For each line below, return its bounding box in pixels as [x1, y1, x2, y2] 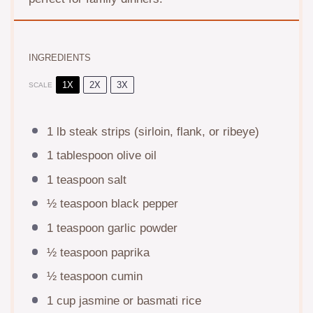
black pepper [107, 197, 178, 211]
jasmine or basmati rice [75, 293, 201, 307]
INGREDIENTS [29, 52, 92, 63]
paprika [107, 245, 150, 259]
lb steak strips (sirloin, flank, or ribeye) [52, 124, 259, 138]
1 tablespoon [46, 149, 113, 163]
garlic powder [103, 221, 177, 235]
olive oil [112, 149, 156, 163]
